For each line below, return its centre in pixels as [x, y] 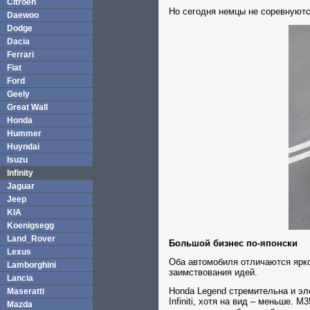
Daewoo [23, 15]
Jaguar [21, 186]
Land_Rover [31, 239]
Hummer [24, 134]
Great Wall [27, 107]
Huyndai [23, 147]
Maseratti [26, 291]
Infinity [20, 173]
